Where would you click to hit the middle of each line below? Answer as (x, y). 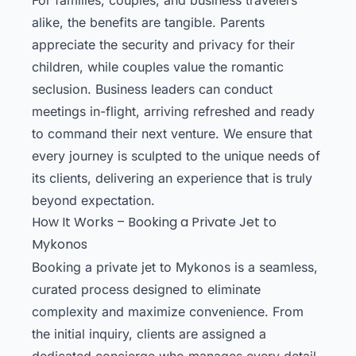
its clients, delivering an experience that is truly (172, 178)
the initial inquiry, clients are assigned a (149, 333)
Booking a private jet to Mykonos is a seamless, (175, 267)
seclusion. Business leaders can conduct (152, 89)
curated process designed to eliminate (146, 289)
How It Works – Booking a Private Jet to (154, 222)
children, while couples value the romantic (158, 66)
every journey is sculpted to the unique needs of (176, 155)
